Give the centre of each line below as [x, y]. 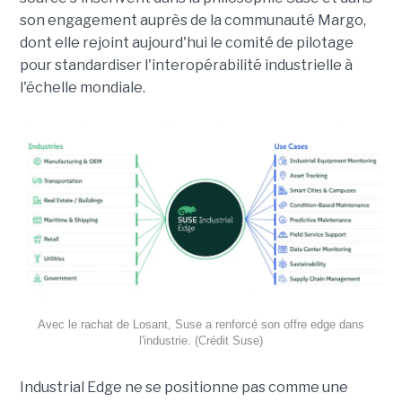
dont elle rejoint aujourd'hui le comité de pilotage [186, 42]
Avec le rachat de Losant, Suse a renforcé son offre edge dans [201, 325]
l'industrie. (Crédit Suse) [201, 341]
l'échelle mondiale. [82, 87]
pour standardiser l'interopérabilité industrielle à [186, 65]
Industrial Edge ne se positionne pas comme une [184, 388]
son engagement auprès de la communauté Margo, [192, 20]
